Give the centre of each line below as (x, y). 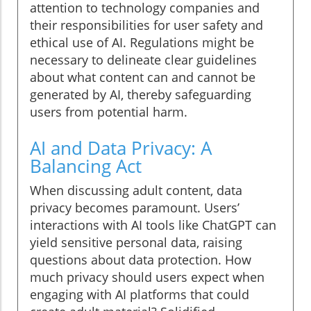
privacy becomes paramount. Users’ (135, 208)
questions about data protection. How (141, 260)
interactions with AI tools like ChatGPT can (153, 225)
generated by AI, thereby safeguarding (141, 95)
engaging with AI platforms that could (140, 295)
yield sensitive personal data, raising (136, 243)
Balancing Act (86, 166)
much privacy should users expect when (147, 277)
